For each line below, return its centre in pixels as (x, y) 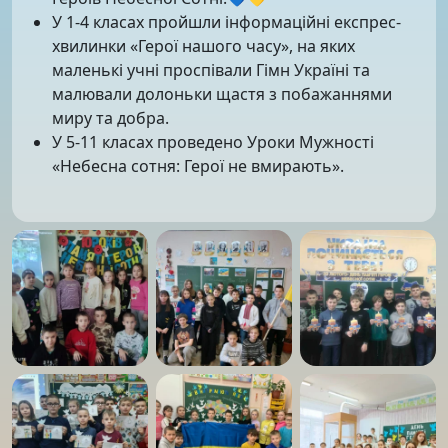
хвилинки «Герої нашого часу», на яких (203, 45)
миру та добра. (110, 117)
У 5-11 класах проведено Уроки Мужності (213, 141)
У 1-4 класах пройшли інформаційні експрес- (226, 21)
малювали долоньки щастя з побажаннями (222, 93)
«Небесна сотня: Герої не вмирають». (198, 165)
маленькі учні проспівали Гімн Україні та (211, 69)
